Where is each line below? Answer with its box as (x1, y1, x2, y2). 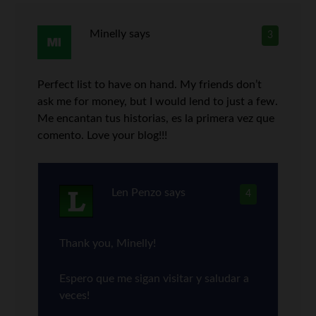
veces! (59, 290, 90, 301)
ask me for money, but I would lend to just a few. (37, 96, 279, 107)
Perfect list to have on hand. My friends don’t (37, 79, 262, 90)
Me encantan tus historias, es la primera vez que (37, 113, 275, 124)
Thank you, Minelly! (59, 238, 157, 249)
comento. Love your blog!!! (37, 130, 168, 141)
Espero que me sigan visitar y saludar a (59, 273, 250, 284)
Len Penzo (111, 187, 162, 198)
